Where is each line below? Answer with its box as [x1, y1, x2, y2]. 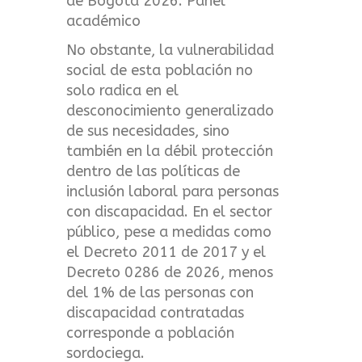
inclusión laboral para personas [66, 182, 280, 200]
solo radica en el [66, 81, 179, 99]
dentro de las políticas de [66, 162, 241, 180]
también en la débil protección [66, 141, 274, 160]
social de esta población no [66, 61, 254, 79]
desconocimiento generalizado [66, 101, 275, 120]
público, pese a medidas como [66, 222, 272, 241]
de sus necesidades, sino [66, 121, 230, 140]
